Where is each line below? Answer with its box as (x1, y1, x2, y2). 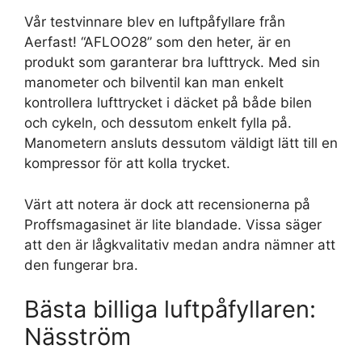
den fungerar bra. (24, 256, 138, 273)
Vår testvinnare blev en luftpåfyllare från (24, 14, 285, 31)
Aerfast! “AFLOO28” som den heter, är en (24, 34, 291, 51)
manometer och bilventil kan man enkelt (24, 74, 284, 91)
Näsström (24, 322, 131, 351)
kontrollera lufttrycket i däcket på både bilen (24, 95, 312, 112)
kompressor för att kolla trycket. (24, 155, 230, 172)
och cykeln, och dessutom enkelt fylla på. (24, 115, 292, 132)
